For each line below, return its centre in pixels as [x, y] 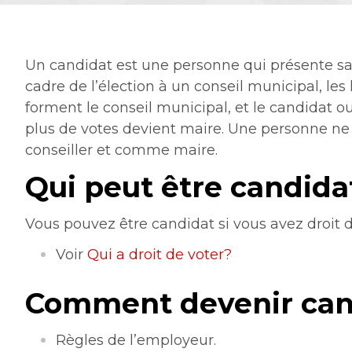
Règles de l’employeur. [136, 340]
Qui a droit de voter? [160, 255]
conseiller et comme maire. [122, 150]
